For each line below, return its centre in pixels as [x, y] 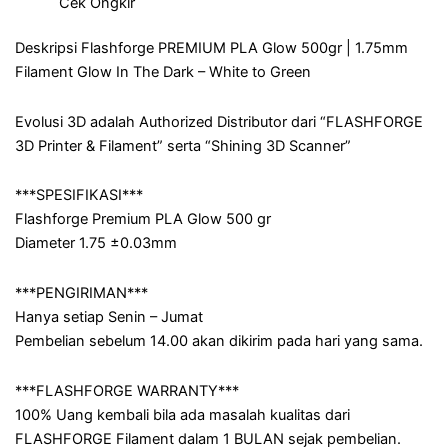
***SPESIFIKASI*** [79, 195]
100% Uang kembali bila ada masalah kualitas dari [182, 414]
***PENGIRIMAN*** [81, 293]
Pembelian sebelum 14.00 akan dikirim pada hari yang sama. [219, 341]
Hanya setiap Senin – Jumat [109, 317]
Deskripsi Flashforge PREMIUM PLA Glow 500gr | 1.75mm [211, 48]
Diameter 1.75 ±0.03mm [96, 243]
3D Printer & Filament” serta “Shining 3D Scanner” [183, 145]
